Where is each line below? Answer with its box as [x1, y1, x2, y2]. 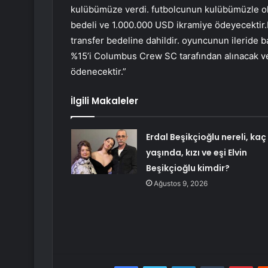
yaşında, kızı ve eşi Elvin [145, 147, 247, 159]
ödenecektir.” [71, 66, 126, 78]
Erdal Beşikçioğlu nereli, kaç [145, 131, 266, 144]
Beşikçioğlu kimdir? [145, 162, 230, 175]
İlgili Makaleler [71, 95, 138, 108]
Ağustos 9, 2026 [153, 179, 208, 188]
